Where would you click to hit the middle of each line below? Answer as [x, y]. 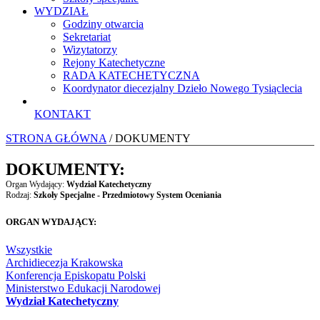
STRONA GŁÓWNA [56, 138]
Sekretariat [87, 36]
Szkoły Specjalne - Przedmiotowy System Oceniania [127, 195]
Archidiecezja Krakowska [64, 262]
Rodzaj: [20, 195]
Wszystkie [29, 249]
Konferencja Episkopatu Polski [76, 275]
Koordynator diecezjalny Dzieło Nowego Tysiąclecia [182, 88]
